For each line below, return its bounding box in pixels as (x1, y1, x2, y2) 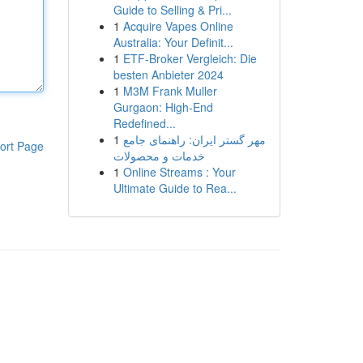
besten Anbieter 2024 (113, 66, 224, 83)
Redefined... (113, 115, 176, 131)
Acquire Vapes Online (122, 18, 233, 34)
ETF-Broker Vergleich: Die (122, 50, 257, 66)
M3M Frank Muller (122, 83, 217, 99)
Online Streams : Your (122, 164, 236, 180)
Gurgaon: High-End (113, 99, 213, 115)
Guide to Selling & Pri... (113, 2, 232, 18)
